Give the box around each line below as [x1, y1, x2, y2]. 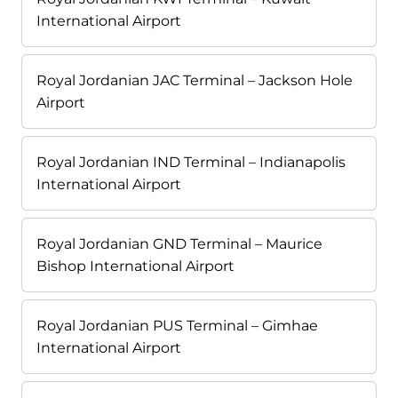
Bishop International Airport [36, 257, 235, 275]
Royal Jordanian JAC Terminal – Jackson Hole [36, 71, 353, 89]
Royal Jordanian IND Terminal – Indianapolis [36, 153, 346, 171]
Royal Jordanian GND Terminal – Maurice [36, 235, 322, 252]
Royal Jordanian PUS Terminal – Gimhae [36, 316, 318, 334]
